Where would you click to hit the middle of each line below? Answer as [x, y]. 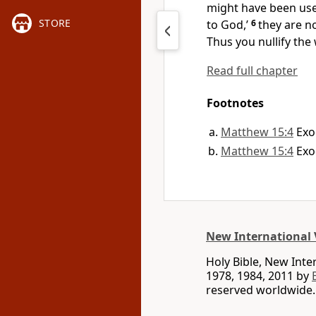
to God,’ [227, 25]
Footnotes [235, 103]
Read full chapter [252, 71]
